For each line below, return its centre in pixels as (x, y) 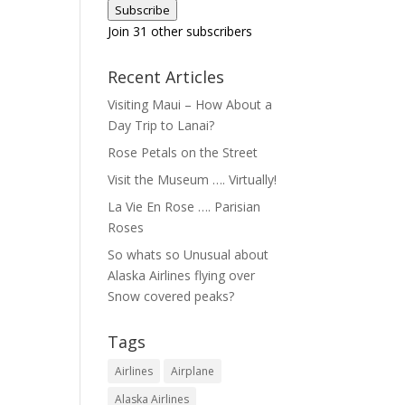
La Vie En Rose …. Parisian (184, 207)
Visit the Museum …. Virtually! (193, 179)
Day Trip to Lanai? (161, 125)
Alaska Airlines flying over (182, 275)
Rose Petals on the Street (183, 152)
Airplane (193, 371)
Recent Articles (166, 77)
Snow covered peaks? (171, 296)
